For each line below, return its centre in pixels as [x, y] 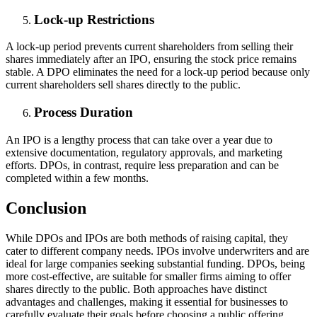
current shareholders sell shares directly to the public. [123, 85]
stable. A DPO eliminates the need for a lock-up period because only [158, 72]
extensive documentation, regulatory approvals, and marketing [144, 152]
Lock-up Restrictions [94, 19]
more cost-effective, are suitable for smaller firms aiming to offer [148, 276]
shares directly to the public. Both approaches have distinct [136, 289]
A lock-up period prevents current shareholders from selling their [149, 47]
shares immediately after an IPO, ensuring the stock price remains [151, 59]
